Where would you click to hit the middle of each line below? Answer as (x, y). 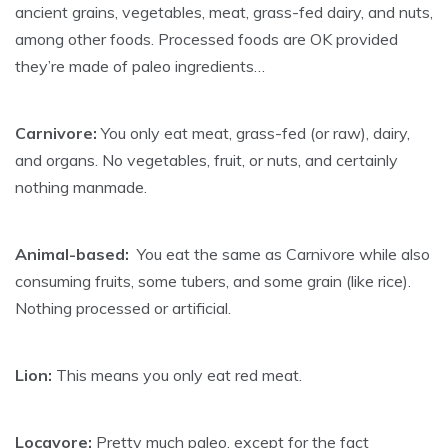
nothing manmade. (81, 187)
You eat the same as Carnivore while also (281, 254)
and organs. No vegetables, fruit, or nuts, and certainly (206, 160)
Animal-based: (74, 254)
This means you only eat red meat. (177, 375)
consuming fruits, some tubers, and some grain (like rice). (213, 281)
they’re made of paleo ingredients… (140, 66)
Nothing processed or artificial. (123, 308)
